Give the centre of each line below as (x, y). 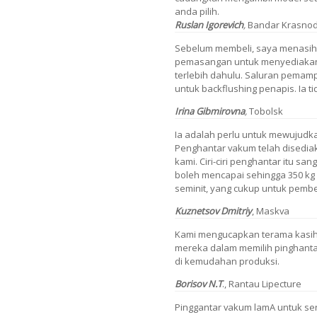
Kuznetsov (198, 211)
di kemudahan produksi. (227, 261)
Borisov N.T (198, 283)
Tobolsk (266, 111)
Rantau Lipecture (265, 283)
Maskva (273, 211)
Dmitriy (236, 211)
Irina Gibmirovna (210, 111)
